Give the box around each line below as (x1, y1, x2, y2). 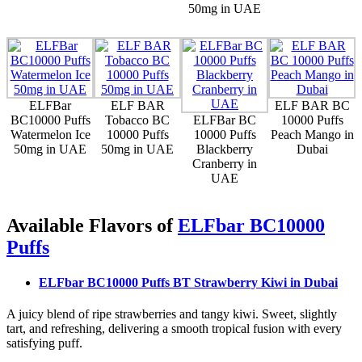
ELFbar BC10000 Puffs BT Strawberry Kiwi (39, 276, 290, 290)
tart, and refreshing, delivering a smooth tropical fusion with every (6, 322, 342, 336)
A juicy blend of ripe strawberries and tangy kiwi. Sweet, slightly (6, 307, 337, 322)
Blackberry (196, 141, 253, 156)
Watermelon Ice (10, 127, 90, 141)
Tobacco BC (105, 112, 170, 127)
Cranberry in (192, 156, 257, 170)
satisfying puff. (6, 336, 82, 351)
